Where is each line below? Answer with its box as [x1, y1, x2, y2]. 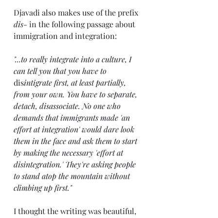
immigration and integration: [14, 31, 117, 41]
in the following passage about [27, 19, 137, 29]
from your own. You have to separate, [14, 89, 139, 99]
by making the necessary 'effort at [14, 147, 125, 158]
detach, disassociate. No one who [14, 101, 123, 111]
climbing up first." [14, 182, 72, 193]
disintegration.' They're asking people [14, 159, 138, 169]
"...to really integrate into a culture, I [14, 54, 133, 64]
